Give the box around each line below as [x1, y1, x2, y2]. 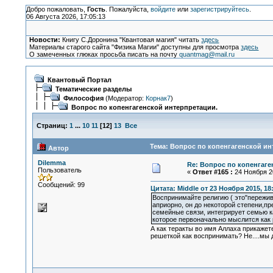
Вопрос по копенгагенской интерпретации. [71, 104, 218, 111]
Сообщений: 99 [37, 181, 85, 188]
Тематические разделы [55, 85, 132, 93]
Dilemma [37, 159, 66, 166]
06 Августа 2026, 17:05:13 [26, 13, 105, 20]
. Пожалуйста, [105, 5, 151, 13]
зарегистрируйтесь [190, 5, 249, 13]
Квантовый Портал [47, 76, 112, 83]
